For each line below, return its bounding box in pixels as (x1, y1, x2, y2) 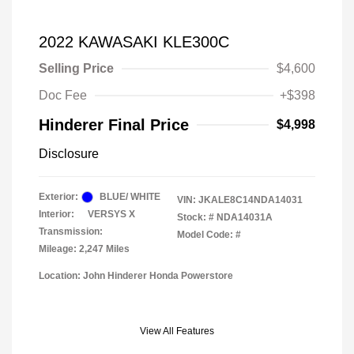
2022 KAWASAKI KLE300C (39, 33, 229, 51)
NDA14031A (217, 212, 273, 223)
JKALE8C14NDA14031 (198, 194, 303, 205)
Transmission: (39, 226, 103, 237)
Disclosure (39, 147, 99, 160)
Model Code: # (177, 229, 241, 240)
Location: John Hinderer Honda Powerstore (39, 270, 233, 281)
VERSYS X (88, 209, 135, 220)
